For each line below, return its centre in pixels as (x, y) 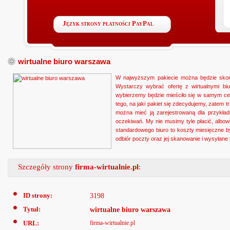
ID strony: (38, 196)
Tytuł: (32, 209)
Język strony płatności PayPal (108, 23)
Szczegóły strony (46, 167)
